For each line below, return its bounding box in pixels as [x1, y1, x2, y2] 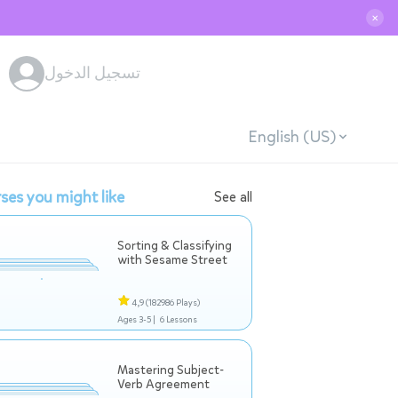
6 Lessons [159, 314, 197, 325]
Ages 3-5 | [117, 314, 155, 325]
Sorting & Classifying [117, 237, 232, 254]
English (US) [247, 125, 336, 147]
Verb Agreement [117, 376, 210, 393]
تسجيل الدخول [44, 62, 140, 84]
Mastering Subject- [117, 362, 224, 378]
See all [214, 187, 252, 206]
